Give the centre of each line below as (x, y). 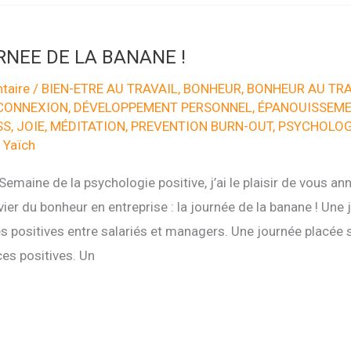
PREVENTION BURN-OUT (201, 127)
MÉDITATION (87, 127)
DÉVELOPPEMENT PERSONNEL (163, 108)
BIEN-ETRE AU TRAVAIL (109, 89)
